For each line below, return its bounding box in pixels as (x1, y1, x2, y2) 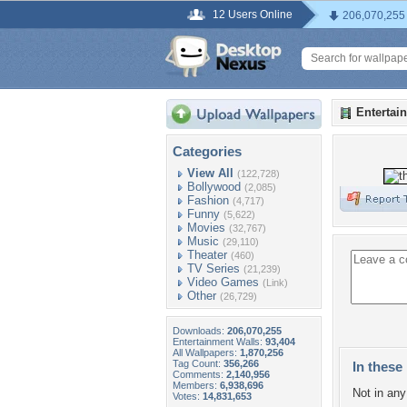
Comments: (173, 369, 226, 380)
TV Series (187, 262, 240, 275)
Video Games (187, 275, 259, 289)
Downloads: (173, 325, 227, 336)
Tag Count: (173, 358, 223, 369)
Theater (187, 248, 227, 262)
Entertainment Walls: (173, 336, 265, 347)
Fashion (187, 194, 229, 207)
